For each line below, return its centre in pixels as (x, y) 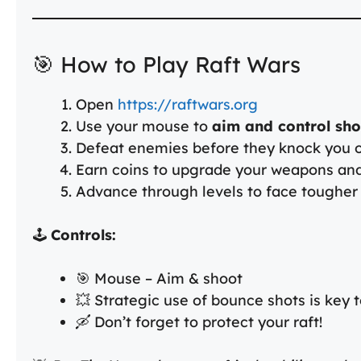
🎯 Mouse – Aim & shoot (159, 279)
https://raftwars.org (188, 105)
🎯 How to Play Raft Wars (166, 65)
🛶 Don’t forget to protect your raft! (199, 322)
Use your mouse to (144, 127)
